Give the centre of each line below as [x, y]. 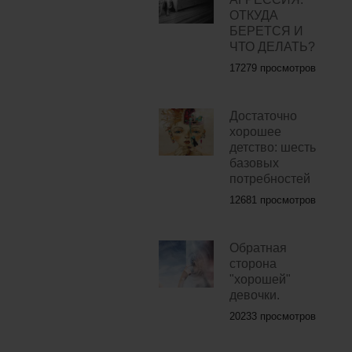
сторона [253, 264]
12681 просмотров [272, 200]
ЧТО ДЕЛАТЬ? [272, 47]
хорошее [255, 132]
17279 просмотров [272, 68]
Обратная [258, 248]
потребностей [269, 179]
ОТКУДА [253, 16]
